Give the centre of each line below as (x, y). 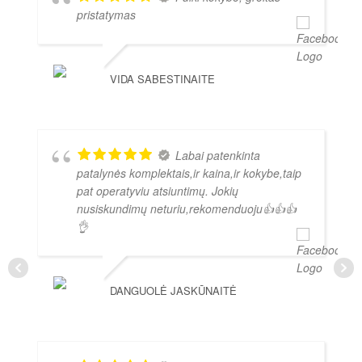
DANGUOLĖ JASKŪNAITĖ (173, 291)
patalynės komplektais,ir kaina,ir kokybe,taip (189, 173)
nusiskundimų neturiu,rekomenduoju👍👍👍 (187, 209)
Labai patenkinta (218, 156)
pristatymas (106, 15)
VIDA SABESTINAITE (162, 79)
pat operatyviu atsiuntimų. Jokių (158, 191)
